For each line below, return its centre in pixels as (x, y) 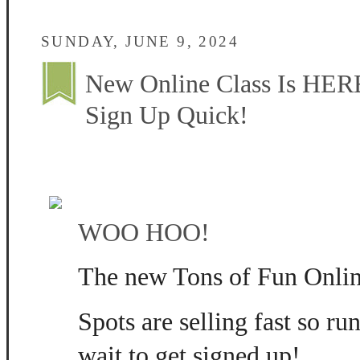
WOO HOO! (144, 232)
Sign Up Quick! (167, 115)
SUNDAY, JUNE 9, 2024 (140, 41)
